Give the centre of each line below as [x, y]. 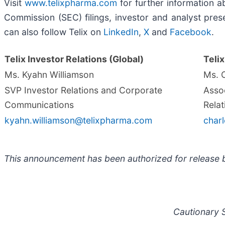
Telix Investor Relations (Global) [74, 59]
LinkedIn [121, 32]
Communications [39, 104]
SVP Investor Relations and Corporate [83, 90]
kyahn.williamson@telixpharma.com [78, 120]
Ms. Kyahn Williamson [49, 74]
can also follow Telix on [54, 32]
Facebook [191, 32]
